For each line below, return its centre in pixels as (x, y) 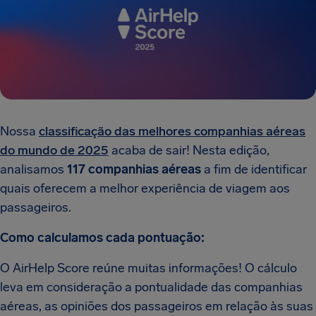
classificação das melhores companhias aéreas (172, 131)
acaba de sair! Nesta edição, (189, 150)
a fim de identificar (254, 169)
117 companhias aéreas (134, 169)
